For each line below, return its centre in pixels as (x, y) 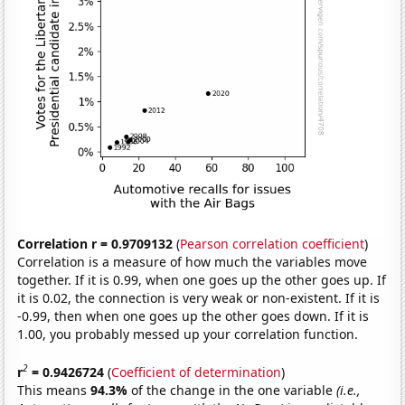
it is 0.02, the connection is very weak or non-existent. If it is (199, 298)
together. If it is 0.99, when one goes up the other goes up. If (202, 280)
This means (54, 390)
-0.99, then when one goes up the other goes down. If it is (193, 316)
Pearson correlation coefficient (273, 244)
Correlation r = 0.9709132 (95, 244)
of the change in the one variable (234, 390)
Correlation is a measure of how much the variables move (193, 262)
